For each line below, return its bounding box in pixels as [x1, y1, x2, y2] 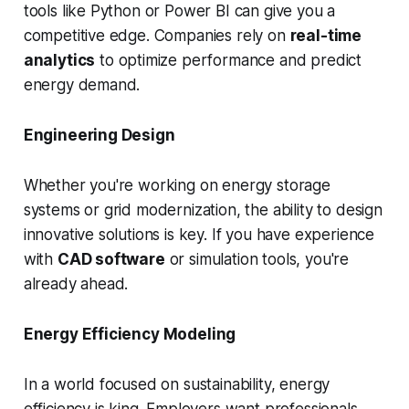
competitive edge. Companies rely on [23, 26, 290, 46]
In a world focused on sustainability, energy [23, 375, 330, 394]
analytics [23, 51, 96, 70]
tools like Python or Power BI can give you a [23, 2, 336, 21]
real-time [289, 26, 362, 46]
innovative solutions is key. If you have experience [23, 225, 375, 245]
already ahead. [23, 275, 129, 294]
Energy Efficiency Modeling [23, 325, 236, 344]
